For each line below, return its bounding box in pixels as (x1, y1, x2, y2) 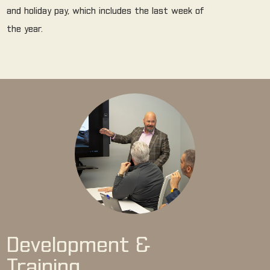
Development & (7, 236, 151, 257)
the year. (7, 25, 43, 34)
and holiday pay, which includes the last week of (7, 7, 204, 16)
